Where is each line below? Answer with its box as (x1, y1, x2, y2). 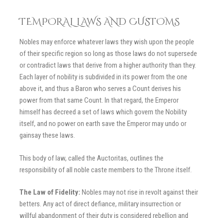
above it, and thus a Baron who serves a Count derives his (19, 84, 181, 93)
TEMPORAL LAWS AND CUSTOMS (19, 15, 180, 28)
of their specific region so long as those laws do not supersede (19, 49, 197, 58)
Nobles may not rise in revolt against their (80, 188, 198, 197)
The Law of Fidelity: (19, 188, 80, 197)
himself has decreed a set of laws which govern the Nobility (19, 108, 187, 116)
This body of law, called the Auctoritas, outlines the (19, 153, 163, 163)
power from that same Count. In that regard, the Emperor (19, 96, 179, 105)
